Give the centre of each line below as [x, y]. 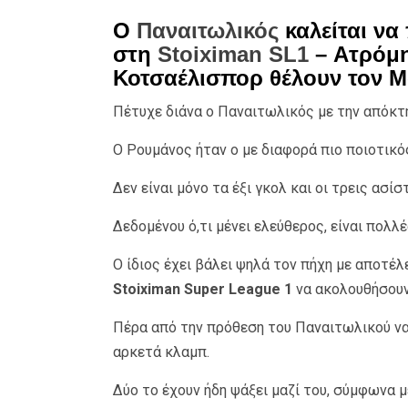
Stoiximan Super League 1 [202, 290]
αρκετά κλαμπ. [161, 352]
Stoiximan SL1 [233, 55]
